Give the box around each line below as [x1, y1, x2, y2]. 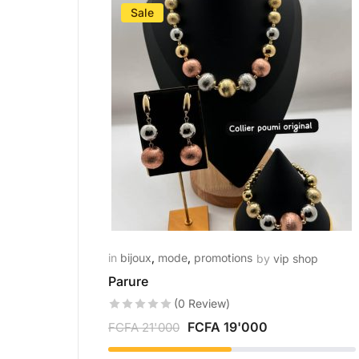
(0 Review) [173, 296, 230, 310]
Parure [108, 273, 148, 289]
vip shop [273, 252, 318, 265]
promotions [194, 251, 252, 264]
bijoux [120, 251, 151, 264]
